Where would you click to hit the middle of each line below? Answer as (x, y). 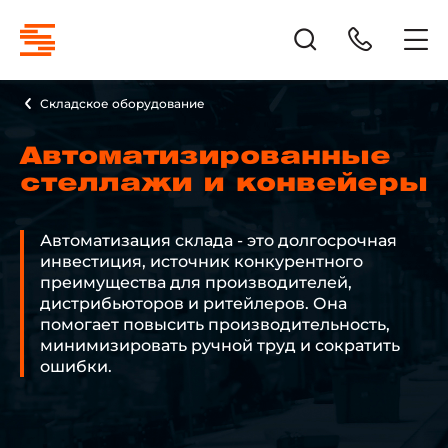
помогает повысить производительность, (215, 324)
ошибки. (76, 366)
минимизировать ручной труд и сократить (220, 345)
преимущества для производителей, (196, 282)
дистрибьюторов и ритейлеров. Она (193, 303)
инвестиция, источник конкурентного (201, 261)
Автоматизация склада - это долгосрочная (218, 240)
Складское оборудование (122, 103)
